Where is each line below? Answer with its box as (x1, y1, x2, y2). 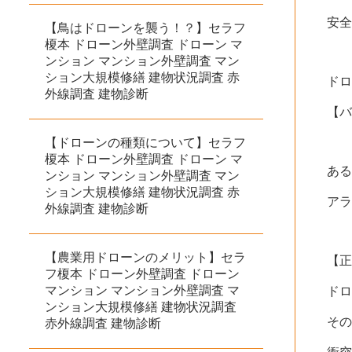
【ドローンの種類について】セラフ (45, 135, 246, 149)
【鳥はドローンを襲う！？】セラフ (45, 20, 246, 35)
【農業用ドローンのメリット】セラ (45, 250, 246, 264)
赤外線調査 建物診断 (45, 316, 161, 330)
